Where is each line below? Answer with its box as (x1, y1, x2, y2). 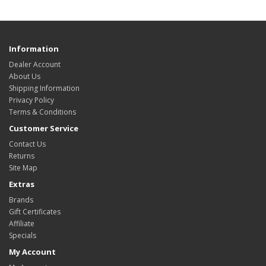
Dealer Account (9, 59, 61, 69)
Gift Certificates (9, 206, 61, 217)
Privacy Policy (9, 94, 54, 105)
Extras (9, 178, 34, 189)
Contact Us (9, 138, 46, 149)
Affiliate (9, 218, 34, 229)
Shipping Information (9, 83, 80, 93)
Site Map (9, 162, 37, 173)
